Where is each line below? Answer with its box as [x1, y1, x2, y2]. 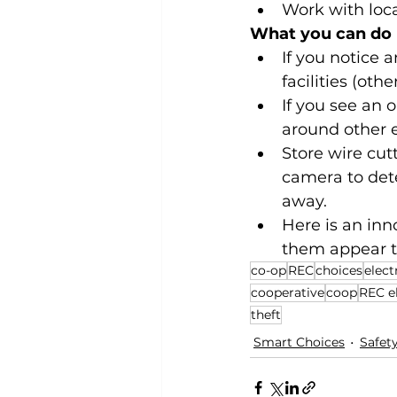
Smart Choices [253, 334, 345, 350]
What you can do [250, 24, 392, 43]
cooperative [251, 284, 324, 300]
